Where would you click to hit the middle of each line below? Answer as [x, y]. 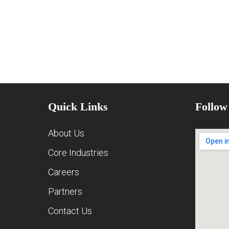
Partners [65, 191]
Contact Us [70, 211]
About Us [66, 133]
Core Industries [78, 153]
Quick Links [78, 107]
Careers [64, 172]
